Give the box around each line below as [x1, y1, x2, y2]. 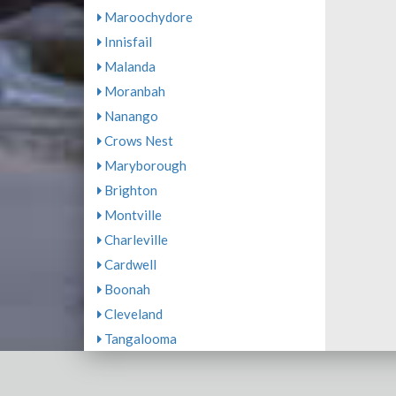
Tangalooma [101, 331, 177, 346]
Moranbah [101, 83, 165, 99]
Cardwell [101, 256, 156, 272]
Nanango [101, 108, 158, 124]
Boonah [101, 281, 150, 297]
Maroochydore [101, 9, 193, 25]
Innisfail [101, 34, 152, 49]
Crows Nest [101, 133, 173, 148]
